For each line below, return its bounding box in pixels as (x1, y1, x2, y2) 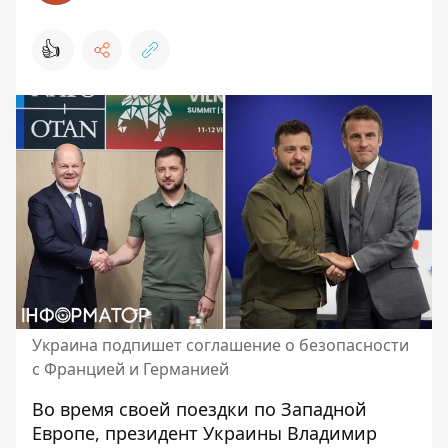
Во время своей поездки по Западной (32, 397, 367, 421)
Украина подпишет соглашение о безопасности (32, 334, 409, 356)
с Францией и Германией (32, 358, 229, 380)
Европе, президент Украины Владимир (32, 421, 377, 445)
